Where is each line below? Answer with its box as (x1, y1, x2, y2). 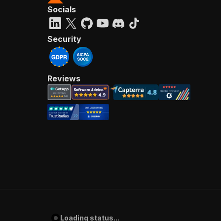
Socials (47, 4, 76, 14)
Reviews (47, 74, 80, 83)
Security (47, 34, 81, 44)
